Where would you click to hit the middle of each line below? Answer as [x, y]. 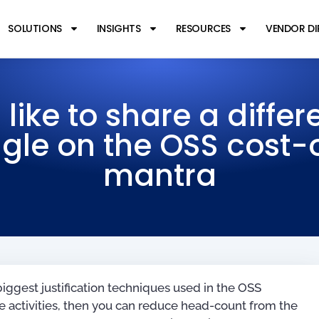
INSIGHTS [119, 28]
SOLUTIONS [35, 28]
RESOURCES [203, 28]
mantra [159, 176]
